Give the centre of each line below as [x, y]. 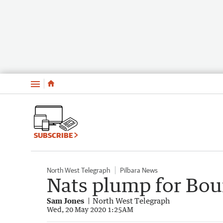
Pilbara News [139, 170]
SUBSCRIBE [54, 135]
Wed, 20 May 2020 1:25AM [90, 209]
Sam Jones [65, 200]
